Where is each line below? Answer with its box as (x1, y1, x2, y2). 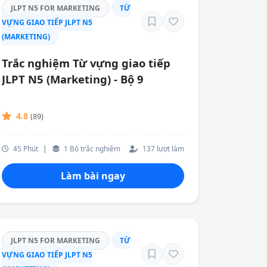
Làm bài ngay (61, 169, 125, 182)
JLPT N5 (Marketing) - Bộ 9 (2, 72, 144, 87)
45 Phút (11, 143, 38, 153)
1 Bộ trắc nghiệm (62, 143, 120, 153)
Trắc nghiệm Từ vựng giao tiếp (2, 55, 170, 71)
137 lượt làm (141, 143, 184, 153)
